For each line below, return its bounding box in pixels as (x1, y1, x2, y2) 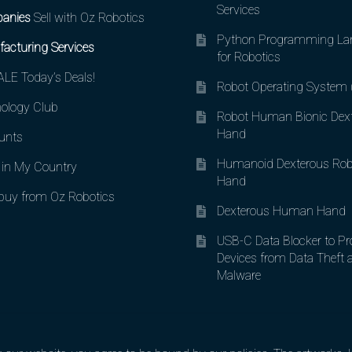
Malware (217, 268, 262, 284)
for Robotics (217, 49, 281, 65)
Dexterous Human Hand (217, 203, 346, 219)
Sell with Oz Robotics (30, 10, 145, 26)
